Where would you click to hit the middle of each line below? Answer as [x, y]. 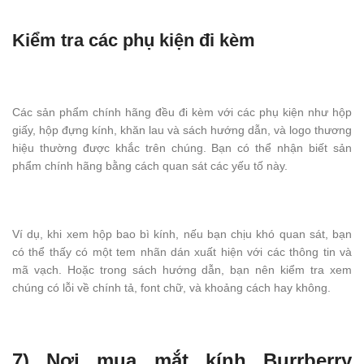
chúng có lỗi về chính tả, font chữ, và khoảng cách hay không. [171, 288]
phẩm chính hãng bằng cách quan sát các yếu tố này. [150, 166]
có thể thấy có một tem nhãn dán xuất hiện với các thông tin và [182, 252]
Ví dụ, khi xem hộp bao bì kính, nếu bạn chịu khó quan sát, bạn [182, 234]
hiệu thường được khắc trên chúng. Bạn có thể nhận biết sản [182, 148]
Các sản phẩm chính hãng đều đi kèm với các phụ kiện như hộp [182, 113]
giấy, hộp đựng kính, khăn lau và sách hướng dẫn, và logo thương [182, 130]
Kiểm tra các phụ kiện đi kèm [134, 41]
